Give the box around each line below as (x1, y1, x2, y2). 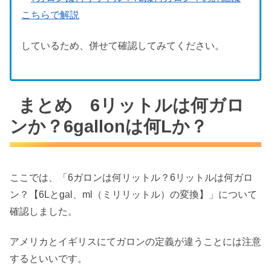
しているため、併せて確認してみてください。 (21, 40, 224, 51)
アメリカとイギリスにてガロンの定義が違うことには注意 (10, 237, 261, 247)
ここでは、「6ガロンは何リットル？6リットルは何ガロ (10, 172, 253, 183)
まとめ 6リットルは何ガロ (18, 95, 245, 115)
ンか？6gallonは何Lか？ (10, 116, 207, 136)
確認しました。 (10, 206, 77, 217)
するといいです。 (10, 253, 87, 264)
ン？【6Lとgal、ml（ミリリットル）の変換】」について (10, 189, 257, 200)
